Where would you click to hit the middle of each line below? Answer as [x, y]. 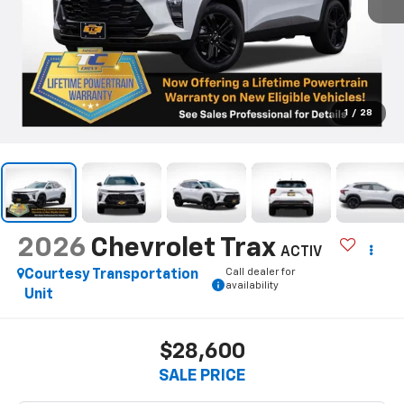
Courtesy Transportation [111, 275]
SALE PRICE [202, 376]
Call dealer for [260, 272]
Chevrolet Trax [182, 249]
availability [252, 286]
